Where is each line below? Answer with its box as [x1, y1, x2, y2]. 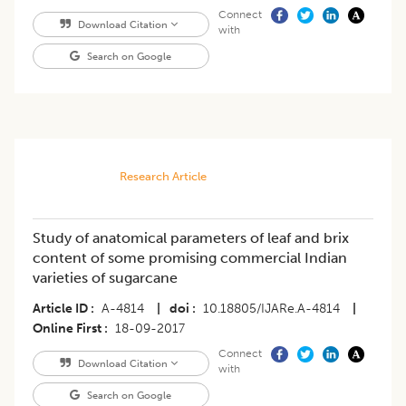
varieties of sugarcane [33, 268, 178, 286]
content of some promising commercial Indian [33, 248, 347, 266]
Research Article [119, 169, 207, 183]
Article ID [33, 300, 88, 316]
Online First [33, 320, 101, 336]
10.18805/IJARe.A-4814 [203, 300, 340, 316]
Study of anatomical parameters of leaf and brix [33, 228, 349, 246]
